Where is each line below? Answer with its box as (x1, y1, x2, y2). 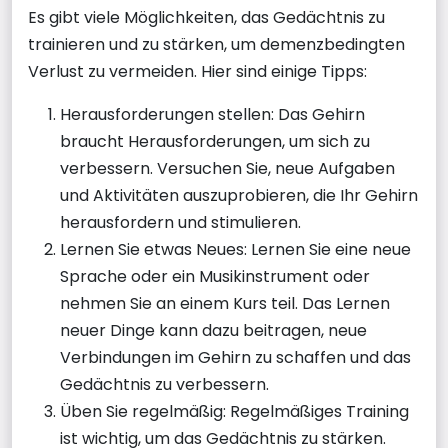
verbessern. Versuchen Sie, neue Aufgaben (60, 156, 395, 180)
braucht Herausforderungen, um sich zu (60, 129, 370, 153)
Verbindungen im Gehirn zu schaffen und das (60, 345, 411, 369)
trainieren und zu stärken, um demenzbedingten (28, 32, 405, 56)
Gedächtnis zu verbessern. (60, 372, 269, 396)
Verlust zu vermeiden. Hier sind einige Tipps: (28, 59, 367, 83)
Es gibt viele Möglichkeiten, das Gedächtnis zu (28, 5, 385, 29)
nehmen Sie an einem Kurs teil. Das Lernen (60, 291, 390, 315)
